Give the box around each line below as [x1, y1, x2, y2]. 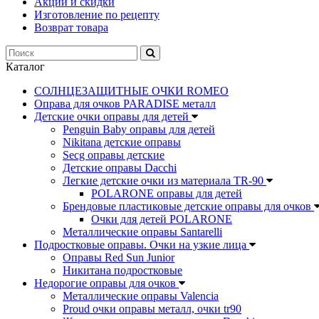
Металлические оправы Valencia [63, 290, 219, 302]
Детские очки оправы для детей [34, 110, 192, 122]
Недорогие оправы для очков [34, 277, 179, 289]
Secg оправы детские [63, 149, 164, 161]
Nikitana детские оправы [63, 136, 181, 148]
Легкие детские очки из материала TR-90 [63, 174, 266, 187]
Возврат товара [34, 21, 108, 33]
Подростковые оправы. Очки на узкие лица [34, 239, 249, 251]
